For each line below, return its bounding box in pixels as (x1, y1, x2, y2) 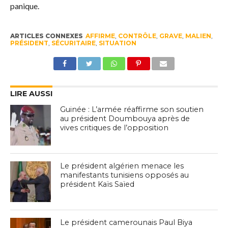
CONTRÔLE (118, 32, 156, 40)
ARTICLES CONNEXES (10, 32, 83, 40)
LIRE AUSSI (10, 89, 52, 99)
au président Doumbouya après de (60, 114, 190, 124)
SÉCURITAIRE (51, 39, 96, 47)
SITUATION (98, 39, 136, 47)
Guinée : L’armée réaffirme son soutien (60, 105, 204, 115)
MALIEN (185, 32, 211, 40)
